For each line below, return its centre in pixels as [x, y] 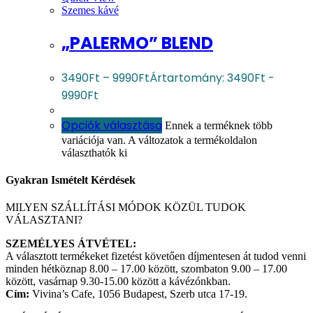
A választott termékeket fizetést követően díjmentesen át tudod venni [156, 256]
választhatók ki [94, 152]
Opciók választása [112, 125]
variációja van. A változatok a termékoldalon [159, 140]
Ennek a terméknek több [219, 125]
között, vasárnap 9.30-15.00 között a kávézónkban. [119, 282]
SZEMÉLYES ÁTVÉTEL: [71, 244]
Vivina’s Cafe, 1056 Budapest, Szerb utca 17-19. [138, 294]
